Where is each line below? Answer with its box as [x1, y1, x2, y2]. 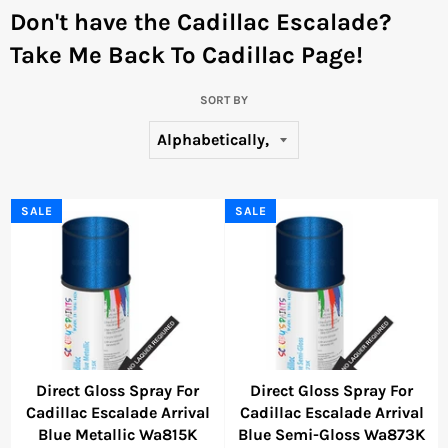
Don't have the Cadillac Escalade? [10, 8, 391, 37]
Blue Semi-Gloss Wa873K [238, 424, 425, 444]
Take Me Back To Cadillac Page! [10, 41, 363, 70]
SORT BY [200, 93, 248, 108]
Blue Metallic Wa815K [38, 424, 197, 444]
